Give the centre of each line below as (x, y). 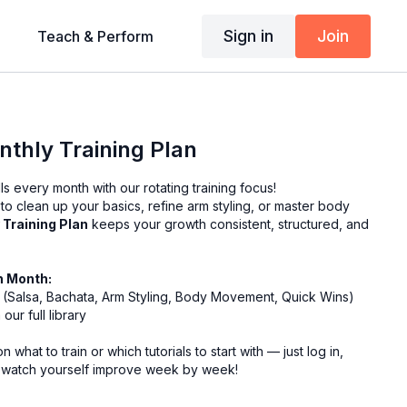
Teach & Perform (95, 36)
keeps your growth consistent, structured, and (229, 223)
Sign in (248, 35)
